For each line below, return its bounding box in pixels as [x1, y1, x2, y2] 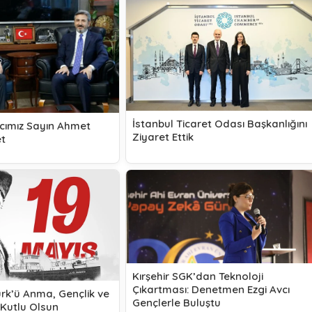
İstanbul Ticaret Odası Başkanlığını [132, 116, 307, 130]
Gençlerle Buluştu [132, 295, 221, 309]
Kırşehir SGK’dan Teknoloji [132, 269, 263, 283]
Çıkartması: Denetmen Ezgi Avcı [132, 282, 290, 296]
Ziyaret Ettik [132, 130, 194, 143]
